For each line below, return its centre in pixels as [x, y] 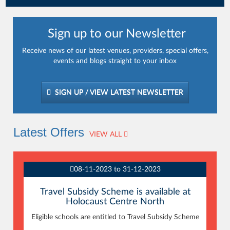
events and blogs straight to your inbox [115, 61]
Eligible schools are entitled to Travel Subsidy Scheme [115, 217]
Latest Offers [49, 132]
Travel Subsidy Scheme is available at [115, 192]
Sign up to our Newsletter [115, 34]
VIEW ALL [107, 135]
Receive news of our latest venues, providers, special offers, [115, 51]
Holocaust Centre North [115, 202]
